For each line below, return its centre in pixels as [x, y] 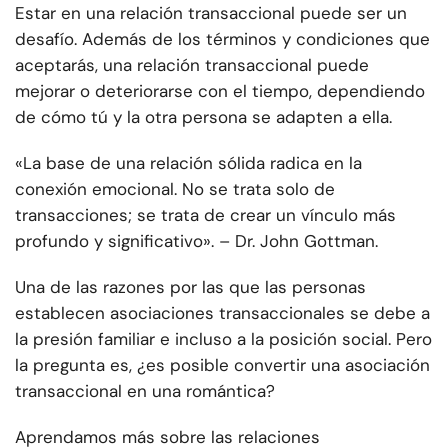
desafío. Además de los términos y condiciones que [222, 39]
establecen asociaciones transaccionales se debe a [222, 313]
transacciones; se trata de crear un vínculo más [205, 215]
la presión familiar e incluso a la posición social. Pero [223, 339]
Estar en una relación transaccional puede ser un [211, 13]
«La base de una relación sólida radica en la [188, 163]
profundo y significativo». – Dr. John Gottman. [196, 241]
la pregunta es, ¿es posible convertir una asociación [222, 365]
